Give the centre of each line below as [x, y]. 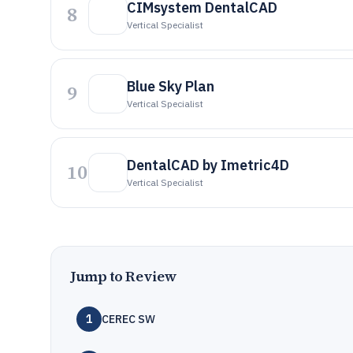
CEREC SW [128, 319]
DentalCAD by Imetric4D [208, 165]
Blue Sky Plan [171, 86]
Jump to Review [124, 276]
